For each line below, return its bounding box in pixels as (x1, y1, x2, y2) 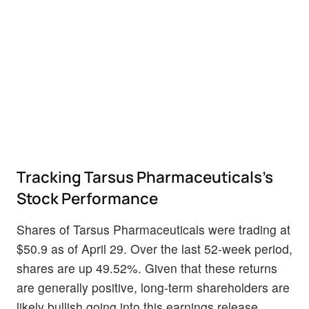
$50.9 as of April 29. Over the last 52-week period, (17, 240, 292, 258)
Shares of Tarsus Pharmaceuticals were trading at (17, 221, 290, 239)
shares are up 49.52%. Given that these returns (17, 259, 277, 277)
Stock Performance (17, 188, 158, 210)
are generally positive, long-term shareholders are (17, 279, 290, 297)
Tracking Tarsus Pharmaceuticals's (17, 166, 273, 188)
